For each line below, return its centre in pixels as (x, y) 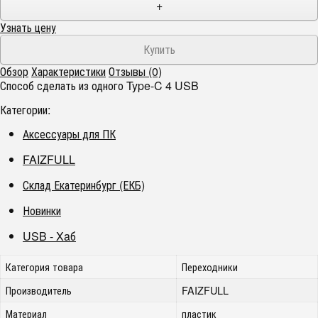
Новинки (42, 210)
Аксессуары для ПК (69, 134)
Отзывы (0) (135, 71)
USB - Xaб (49, 236)
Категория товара (45, 267)
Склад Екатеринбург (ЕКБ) (84, 185)
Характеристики (68, 71)
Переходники (210, 267)
